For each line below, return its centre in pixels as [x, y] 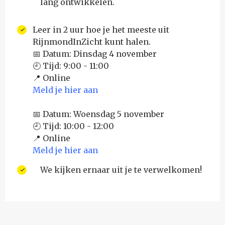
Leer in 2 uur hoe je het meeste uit [101, 30]
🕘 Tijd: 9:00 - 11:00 [71, 66]
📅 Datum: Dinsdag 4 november [95, 54]
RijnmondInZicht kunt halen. [92, 42]
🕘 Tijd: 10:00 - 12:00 [73, 126]
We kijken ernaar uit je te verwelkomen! [121, 170]
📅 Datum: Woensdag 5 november [98, 114]
